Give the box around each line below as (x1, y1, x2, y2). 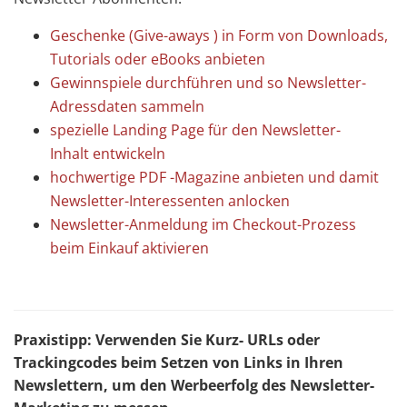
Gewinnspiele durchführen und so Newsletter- (50, 73, 366, 93)
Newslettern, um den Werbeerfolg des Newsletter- (14, 375, 374, 395)
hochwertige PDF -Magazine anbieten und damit (50, 167, 379, 187)
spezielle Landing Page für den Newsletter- (50, 120, 341, 140)
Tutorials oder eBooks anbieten (50, 49, 265, 69)
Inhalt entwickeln (50, 144, 165, 164)
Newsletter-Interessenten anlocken (50, 191, 290, 211)
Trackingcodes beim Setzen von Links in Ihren (14, 352, 343, 372)
